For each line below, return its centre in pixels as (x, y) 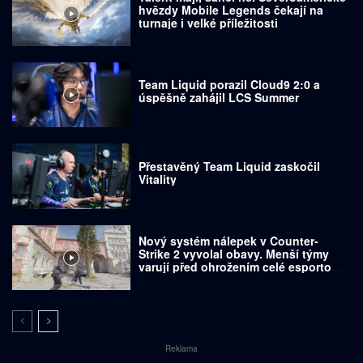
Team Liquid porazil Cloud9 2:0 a (230, 85)
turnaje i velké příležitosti (209, 22)
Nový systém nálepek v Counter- (229, 240)
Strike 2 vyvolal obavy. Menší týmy (234, 253)
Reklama (181, 349)
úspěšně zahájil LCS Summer (219, 98)
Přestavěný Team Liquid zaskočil (230, 166)
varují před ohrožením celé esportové (242, 266)
